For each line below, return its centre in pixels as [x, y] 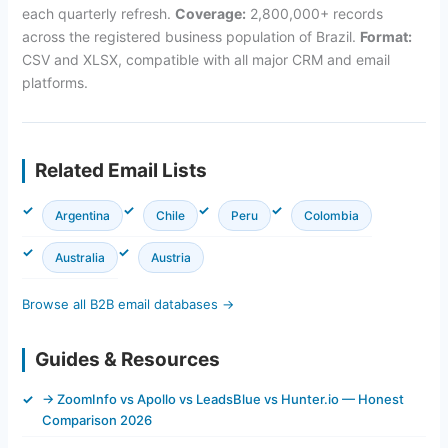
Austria [170, 257]
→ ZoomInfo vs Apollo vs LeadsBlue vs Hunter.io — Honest [222, 398]
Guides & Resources [127, 359]
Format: [385, 36]
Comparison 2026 [96, 419]
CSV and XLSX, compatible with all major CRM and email [205, 59]
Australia [79, 257]
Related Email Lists [120, 170]
